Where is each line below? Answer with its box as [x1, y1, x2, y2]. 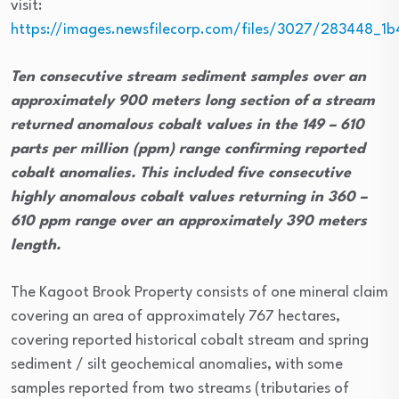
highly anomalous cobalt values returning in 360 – [11, 190, 367, 206]
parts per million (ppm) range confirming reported [11, 142, 365, 158]
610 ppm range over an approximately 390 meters [11, 214, 367, 230]
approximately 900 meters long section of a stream [11, 94, 375, 110]
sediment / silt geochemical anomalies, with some [11, 357, 343, 373]
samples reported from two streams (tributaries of [11, 381, 349, 397]
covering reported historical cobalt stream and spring [11, 333, 369, 349]
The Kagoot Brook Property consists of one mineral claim [11, 285, 388, 301]
